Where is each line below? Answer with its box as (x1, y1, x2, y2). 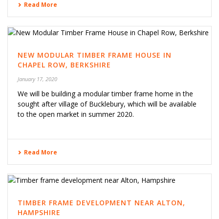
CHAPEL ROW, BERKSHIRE (18, 60, 111, 69)
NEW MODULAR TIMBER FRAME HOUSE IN (18, 50, 172, 60)
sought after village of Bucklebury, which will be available (18, 99, 197, 109)
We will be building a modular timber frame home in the (18, 88, 193, 98)
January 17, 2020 (18, 75, 57, 83)
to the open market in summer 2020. (18, 109, 134, 119)
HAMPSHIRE (18, 207, 61, 217)
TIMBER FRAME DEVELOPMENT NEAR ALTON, (18, 197, 185, 207)
